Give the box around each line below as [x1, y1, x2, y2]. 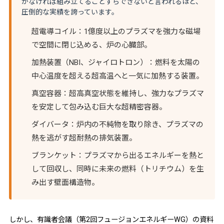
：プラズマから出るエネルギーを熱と [76, 150, 204, 160]
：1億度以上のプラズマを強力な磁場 [76, 26, 200, 36]
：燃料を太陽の [147, 57, 200, 67]
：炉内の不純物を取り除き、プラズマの [68, 119, 203, 129]
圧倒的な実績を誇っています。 [21, 7, 118, 16]
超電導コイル [31, 26, 76, 36]
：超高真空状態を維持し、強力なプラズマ [61, 88, 204, 98]
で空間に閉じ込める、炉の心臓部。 [31, 40, 151, 49]
